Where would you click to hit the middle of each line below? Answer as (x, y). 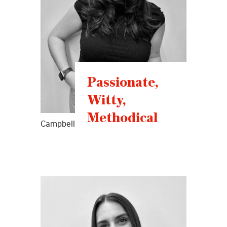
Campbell (58, 124)
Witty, (107, 100)
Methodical (122, 118)
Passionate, (123, 83)
